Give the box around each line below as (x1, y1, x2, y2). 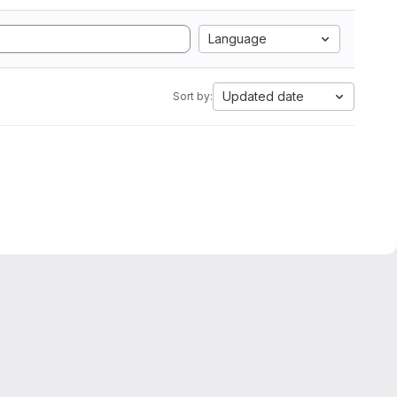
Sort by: (173, 90, 213, 103)
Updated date (222, 89, 304, 104)
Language (208, 31, 267, 46)
